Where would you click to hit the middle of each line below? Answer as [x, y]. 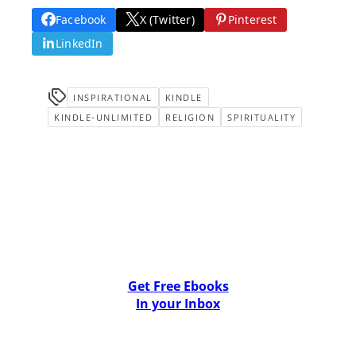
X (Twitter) [167, 19]
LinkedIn [79, 43]
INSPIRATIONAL [113, 97]
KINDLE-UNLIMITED [103, 117]
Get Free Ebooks [178, 286]
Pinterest [252, 19]
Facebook [81, 19]
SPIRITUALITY [261, 117]
